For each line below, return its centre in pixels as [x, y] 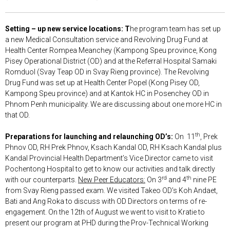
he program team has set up [175, 28]
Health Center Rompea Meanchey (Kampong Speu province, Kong [111, 50]
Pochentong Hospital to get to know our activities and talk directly [110, 169]
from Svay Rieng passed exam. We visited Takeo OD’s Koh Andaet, [111, 190]
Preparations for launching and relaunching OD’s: [89, 136]
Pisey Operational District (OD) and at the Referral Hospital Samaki [111, 61]
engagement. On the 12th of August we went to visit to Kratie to [105, 212]
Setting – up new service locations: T [68, 28]
